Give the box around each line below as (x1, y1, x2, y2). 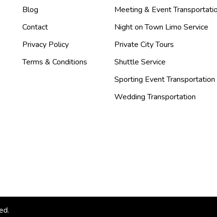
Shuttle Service (114, 57, 166, 67)
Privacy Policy (22, 39, 69, 50)
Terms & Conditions (22, 57, 87, 67)
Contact (22, 22, 48, 32)
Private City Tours (114, 39, 174, 50)
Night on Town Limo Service (114, 22, 208, 32)
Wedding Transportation (114, 92, 196, 102)
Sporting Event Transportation (114, 74, 215, 85)
